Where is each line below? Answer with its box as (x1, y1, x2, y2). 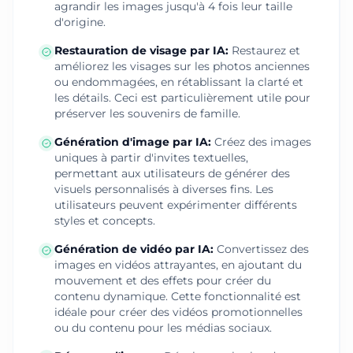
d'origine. (54, 15, 106, 29)
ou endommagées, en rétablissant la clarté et (54, 75, 303, 89)
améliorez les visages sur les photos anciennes (54, 59, 310, 73)
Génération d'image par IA (54, 135, 208, 149)
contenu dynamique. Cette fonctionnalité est (54, 289, 301, 303)
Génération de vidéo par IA (54, 242, 210, 256)
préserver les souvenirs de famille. (54, 106, 240, 121)
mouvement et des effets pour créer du (54, 273, 271, 288)
